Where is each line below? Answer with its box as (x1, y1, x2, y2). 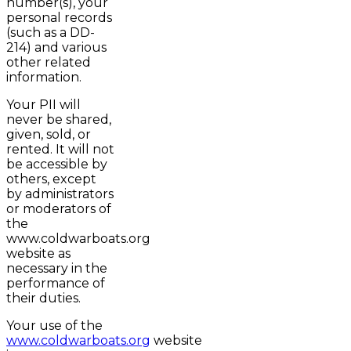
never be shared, (6, 112, 111, 128)
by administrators (6, 186, 114, 202)
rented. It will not (6, 142, 114, 157)
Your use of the (6, 318, 103, 334)
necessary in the (6, 261, 107, 277)
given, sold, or (6, 127, 91, 143)
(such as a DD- (6, 25, 95, 41)
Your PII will (6, 97, 81, 113)
